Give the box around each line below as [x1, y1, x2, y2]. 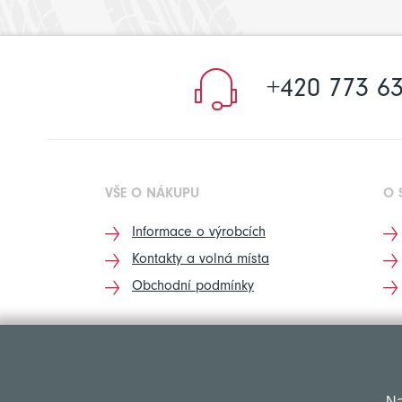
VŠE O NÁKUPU [105, 185, 199, 201]
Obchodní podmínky [132, 277, 254, 293]
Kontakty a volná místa [132, 250, 269, 267]
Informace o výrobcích [132, 223, 266, 240]
